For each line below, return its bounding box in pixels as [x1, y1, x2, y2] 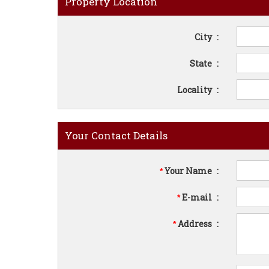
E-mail [180, 192, 214, 203]
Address [176, 218, 214, 229]
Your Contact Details [65, 128, 168, 142]
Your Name [163, 165, 214, 177]
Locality [177, 84, 214, 95]
